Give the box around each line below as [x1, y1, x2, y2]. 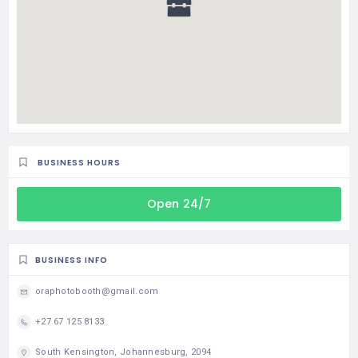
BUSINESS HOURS [38, 156, 121, 169]
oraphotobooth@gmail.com [35, 285, 159, 296]
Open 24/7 [146, 195, 212, 212]
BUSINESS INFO [35, 253, 108, 266]
